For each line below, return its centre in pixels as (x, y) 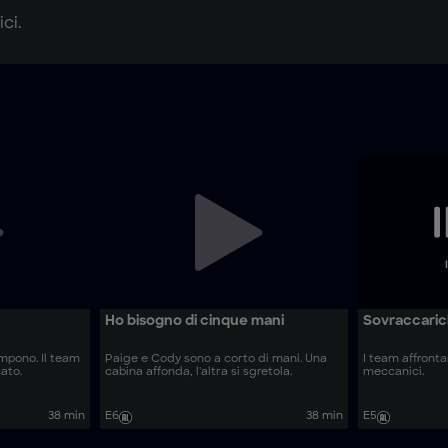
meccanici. (394, 372)
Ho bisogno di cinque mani (194, 322)
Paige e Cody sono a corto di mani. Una (215, 359)
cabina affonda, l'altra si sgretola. (198, 372)
